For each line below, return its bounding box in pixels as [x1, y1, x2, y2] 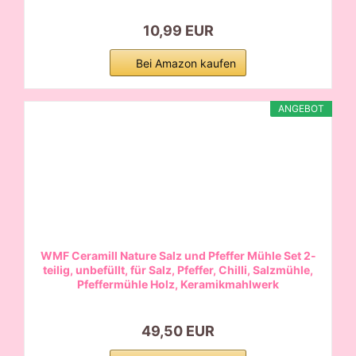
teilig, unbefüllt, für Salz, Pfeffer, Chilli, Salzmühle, [43, 262, 313, 277]
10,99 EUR [142, 21, 214, 39]
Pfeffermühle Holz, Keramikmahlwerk [77, 277, 279, 291]
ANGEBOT [278, 102, 324, 114]
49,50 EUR [141, 322, 215, 339]
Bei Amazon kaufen [136, 56, 236, 70]
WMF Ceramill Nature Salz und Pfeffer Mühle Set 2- [40, 248, 316, 262]
